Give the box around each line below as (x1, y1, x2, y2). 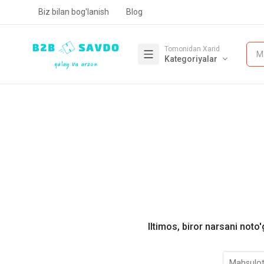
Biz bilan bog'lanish (38, 7, 109, 16)
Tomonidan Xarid (164, 44, 220, 53)
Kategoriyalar (164, 54, 218, 64)
